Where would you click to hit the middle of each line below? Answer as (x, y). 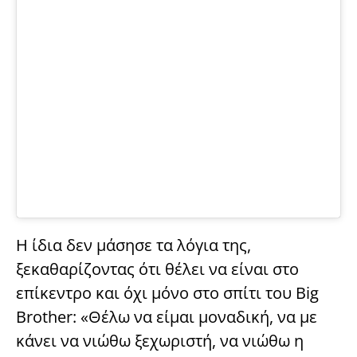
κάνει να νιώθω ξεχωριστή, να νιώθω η (160, 340)
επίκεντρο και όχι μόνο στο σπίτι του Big (167, 292)
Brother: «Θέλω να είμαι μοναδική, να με (167, 316)
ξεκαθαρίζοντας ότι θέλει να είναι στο (157, 269)
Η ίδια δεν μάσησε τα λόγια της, (133, 245)
